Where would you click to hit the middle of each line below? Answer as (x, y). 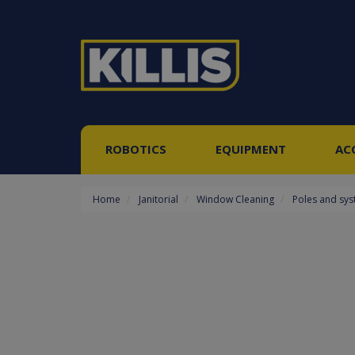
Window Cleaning (235, 199)
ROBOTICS (136, 149)
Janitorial (158, 199)
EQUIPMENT (251, 149)
